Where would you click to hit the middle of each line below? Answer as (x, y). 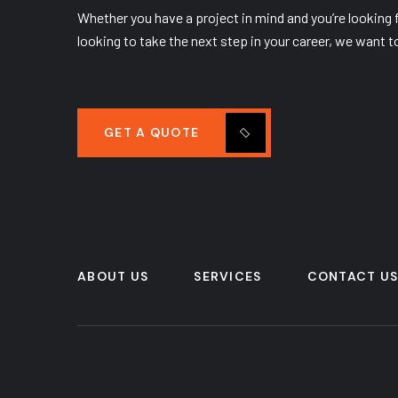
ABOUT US (113, 276)
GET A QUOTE (152, 132)
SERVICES (228, 276)
